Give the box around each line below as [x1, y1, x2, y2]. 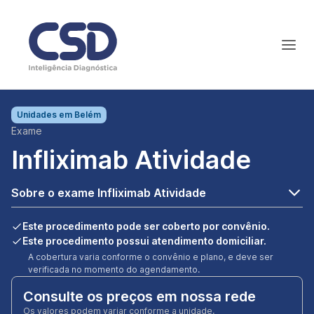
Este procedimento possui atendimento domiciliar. [22, 235, 266, 247]
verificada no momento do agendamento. [28, 264, 200, 275]
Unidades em [17, 109, 74, 120]
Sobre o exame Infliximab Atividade [11, 186, 206, 200]
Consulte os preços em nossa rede [23, 288, 256, 305]
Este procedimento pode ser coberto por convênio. [22, 220, 270, 232]
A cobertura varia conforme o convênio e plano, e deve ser [28, 252, 273, 262]
